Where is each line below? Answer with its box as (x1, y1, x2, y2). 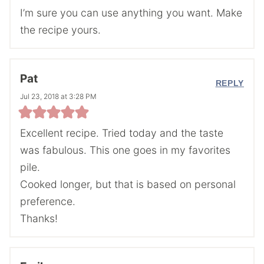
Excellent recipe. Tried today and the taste (20, 126, 223, 139)
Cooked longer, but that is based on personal (20, 177, 236, 190)
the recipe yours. (20, 24, 101, 37)
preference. (20, 194, 75, 207)
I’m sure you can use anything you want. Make (20, 6, 242, 19)
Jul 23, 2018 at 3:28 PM (20, 91, 97, 101)
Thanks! (20, 212, 58, 225)
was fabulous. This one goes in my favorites (20, 143, 230, 156)
